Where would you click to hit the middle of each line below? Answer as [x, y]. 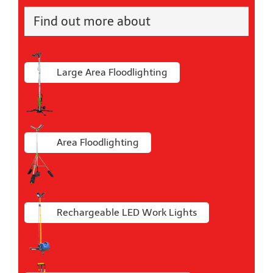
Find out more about [92, 21]
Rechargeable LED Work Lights [127, 213]
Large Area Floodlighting [112, 73]
